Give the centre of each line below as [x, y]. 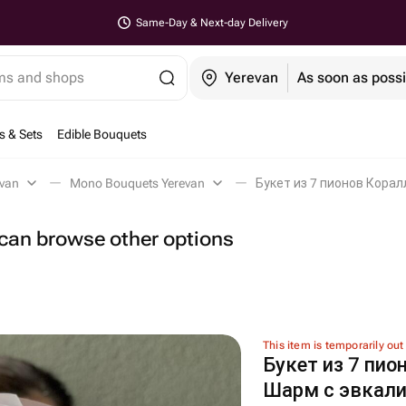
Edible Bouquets [102, 134]
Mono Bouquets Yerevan [137, 183]
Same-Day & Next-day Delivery [212, 23]
